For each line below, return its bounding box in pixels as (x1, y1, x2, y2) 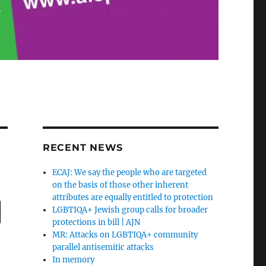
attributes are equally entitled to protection (52, 192, 214, 203)
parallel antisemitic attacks (52, 242, 156, 253)
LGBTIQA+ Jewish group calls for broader (52, 205, 208, 216)
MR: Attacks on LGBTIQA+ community (52, 230, 198, 240)
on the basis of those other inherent (52, 180, 189, 191)
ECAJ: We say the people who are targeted (52, 167, 207, 178)
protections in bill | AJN (52, 217, 141, 228)
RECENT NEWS (42, 142, 123, 154)
